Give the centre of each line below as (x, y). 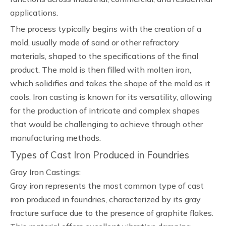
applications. (34, 13)
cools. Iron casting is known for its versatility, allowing (111, 97)
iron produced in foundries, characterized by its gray (105, 199)
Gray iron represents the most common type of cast (107, 186)
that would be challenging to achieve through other (106, 124)
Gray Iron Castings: (45, 172)
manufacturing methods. (55, 138)
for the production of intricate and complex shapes (105, 110)
